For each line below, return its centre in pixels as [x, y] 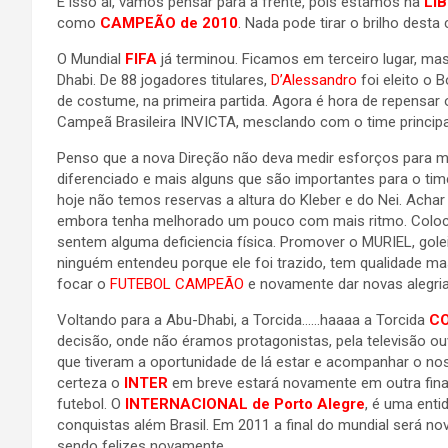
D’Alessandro [314, 80]
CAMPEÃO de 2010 [169, 23]
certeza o [90, 383]
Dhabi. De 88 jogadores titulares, [164, 80]
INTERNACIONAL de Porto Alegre [245, 404]
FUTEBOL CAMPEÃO [175, 284]
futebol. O [91, 404]
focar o [81, 284]
